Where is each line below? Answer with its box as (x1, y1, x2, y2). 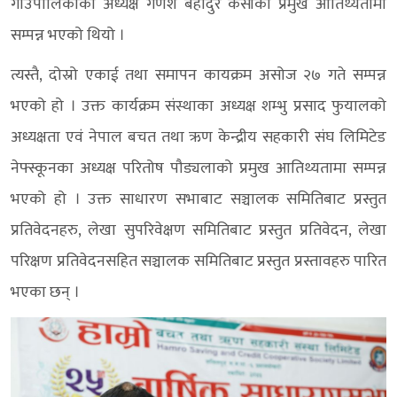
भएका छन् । (11, 278, 80, 306)
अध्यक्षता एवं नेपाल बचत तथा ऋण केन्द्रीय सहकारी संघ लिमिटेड (11, 123, 386, 151)
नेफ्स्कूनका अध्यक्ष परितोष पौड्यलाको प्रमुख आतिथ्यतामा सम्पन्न (11, 154, 386, 182)
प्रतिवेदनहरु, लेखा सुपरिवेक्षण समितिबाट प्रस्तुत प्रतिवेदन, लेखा (11, 216, 386, 244)
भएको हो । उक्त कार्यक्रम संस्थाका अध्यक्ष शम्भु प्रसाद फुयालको (11, 92, 386, 120)
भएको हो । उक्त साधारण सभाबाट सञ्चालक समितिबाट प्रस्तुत (11, 185, 386, 213)
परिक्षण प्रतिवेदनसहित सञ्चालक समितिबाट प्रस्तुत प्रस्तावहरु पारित (11, 247, 386, 275)
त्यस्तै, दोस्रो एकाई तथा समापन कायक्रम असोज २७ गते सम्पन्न (11, 61, 386, 89)
